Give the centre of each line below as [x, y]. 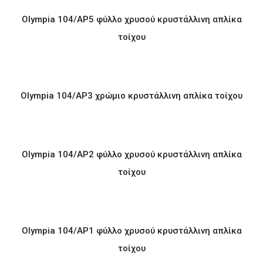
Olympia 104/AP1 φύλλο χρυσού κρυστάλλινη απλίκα [131, 231]
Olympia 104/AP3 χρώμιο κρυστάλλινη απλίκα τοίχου [131, 96]
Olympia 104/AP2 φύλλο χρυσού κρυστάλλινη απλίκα [131, 154]
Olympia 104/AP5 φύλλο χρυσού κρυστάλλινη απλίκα [131, 19]
